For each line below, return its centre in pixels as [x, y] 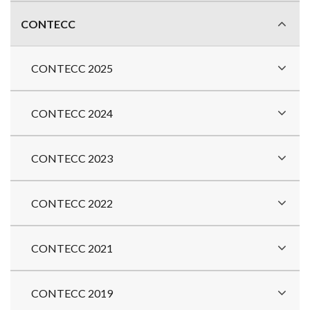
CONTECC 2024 [72, 113]
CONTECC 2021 [72, 248]
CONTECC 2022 [72, 203]
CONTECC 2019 [72, 293]
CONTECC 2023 [72, 158]
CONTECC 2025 [72, 68]
